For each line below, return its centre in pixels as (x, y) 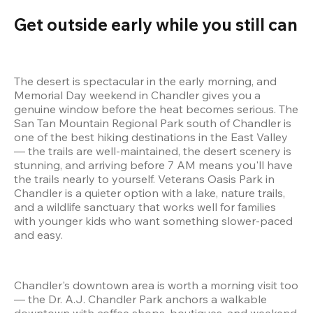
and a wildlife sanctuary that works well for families (145, 206)
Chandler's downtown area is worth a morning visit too (156, 285)
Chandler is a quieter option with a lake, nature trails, (150, 192)
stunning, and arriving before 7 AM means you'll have (153, 165)
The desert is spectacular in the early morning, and (145, 81)
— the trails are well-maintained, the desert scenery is (153, 151)
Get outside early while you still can (156, 24)
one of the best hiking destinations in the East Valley (151, 137)
